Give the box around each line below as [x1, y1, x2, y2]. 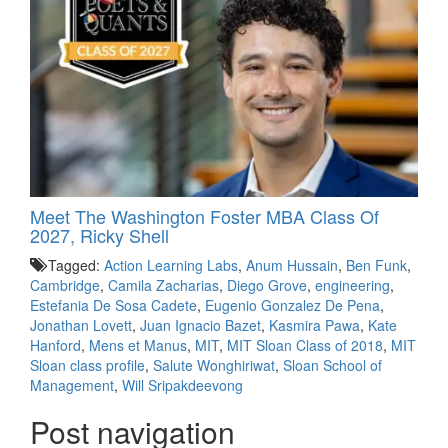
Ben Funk [346, 254, 407, 275]
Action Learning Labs [104, 254, 238, 275]
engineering [315, 274, 390, 295]
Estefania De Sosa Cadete [30, 294, 197, 315]
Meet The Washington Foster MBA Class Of [30, 202, 379, 229]
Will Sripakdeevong [122, 374, 243, 395]
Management [30, 374, 114, 395]
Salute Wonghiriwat [153, 354, 275, 375]
